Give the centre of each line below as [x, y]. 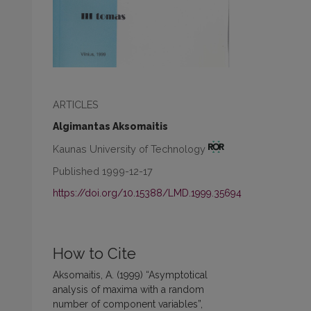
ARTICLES [76, 105]
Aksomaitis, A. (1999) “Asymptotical [130, 275]
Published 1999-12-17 [103, 171]
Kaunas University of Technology [131, 149]
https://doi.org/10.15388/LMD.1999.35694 [147, 193]
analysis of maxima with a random [128, 289]
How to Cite [94, 253]
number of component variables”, [128, 304]
